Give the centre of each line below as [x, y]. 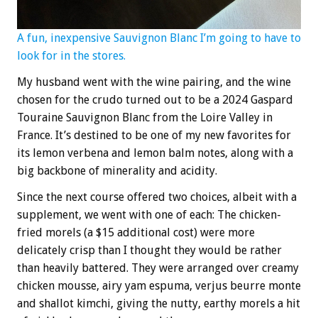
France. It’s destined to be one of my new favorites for [154, 136]
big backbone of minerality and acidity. [117, 171]
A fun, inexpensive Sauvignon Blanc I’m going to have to [159, 38]
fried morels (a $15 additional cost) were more [136, 233]
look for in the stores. [71, 56]
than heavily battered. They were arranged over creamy [158, 268]
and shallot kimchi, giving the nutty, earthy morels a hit [159, 304]
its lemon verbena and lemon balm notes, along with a [155, 153]
